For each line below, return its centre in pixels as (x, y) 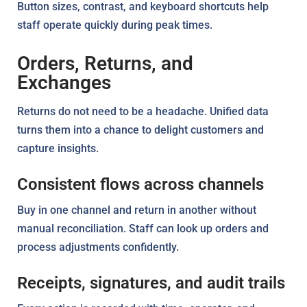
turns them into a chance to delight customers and (140, 130)
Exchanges (64, 82)
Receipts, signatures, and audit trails (151, 283)
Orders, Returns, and (105, 63)
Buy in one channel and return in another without (137, 210)
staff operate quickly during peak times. (115, 25)
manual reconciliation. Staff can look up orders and (143, 228)
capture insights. (58, 148)
